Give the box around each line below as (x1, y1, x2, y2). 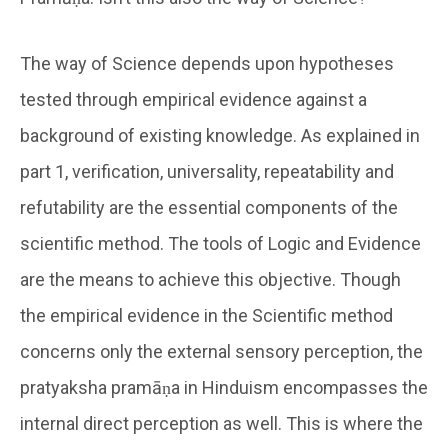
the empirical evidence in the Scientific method (20, 304, 393, 326)
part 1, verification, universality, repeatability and (20, 160, 394, 182)
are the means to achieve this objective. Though (20, 268, 401, 290)
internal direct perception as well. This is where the (20, 412, 423, 434)
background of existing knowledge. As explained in (20, 124, 420, 146)
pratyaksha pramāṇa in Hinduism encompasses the (20, 376, 428, 398)
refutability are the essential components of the (20, 196, 398, 218)
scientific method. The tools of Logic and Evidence (20, 232, 421, 254)
